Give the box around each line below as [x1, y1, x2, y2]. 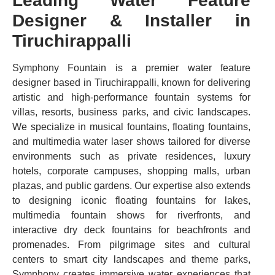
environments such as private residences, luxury [12, 150, 250, 161]
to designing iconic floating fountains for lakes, [12, 195, 250, 206]
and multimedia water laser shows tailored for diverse [12, 136, 250, 147]
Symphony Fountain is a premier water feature [12, 62, 250, 73]
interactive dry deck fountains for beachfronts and [12, 224, 250, 235]
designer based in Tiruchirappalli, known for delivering [12, 77, 250, 88]
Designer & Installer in [12, 10, 250, 30]
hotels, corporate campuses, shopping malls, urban [12, 165, 250, 176]
